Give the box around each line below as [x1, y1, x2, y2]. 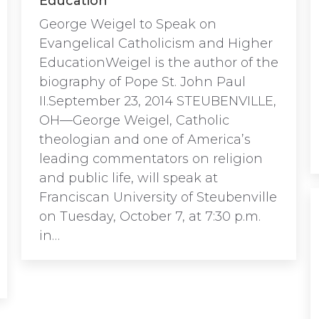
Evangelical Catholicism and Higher [39, 36, 273, 51]
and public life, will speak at [39, 170, 218, 186]
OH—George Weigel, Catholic [39, 113, 229, 128]
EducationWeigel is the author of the [39, 55, 278, 70]
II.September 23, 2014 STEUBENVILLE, [39, 93, 276, 109]
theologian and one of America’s [39, 132, 251, 147]
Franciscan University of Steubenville [39, 189, 277, 205]
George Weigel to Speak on [39, 16, 216, 32]
